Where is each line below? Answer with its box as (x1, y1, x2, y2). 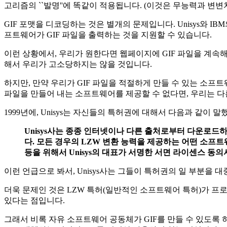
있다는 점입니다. (4, 196, 65, 205)
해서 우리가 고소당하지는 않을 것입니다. (4, 59, 152, 68)
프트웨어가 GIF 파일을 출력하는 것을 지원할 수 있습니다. (4, 30, 212, 39)
